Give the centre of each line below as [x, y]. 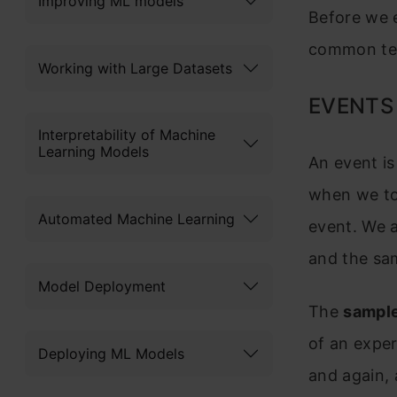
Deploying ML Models [111, 353]
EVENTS [351, 106]
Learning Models [93, 152]
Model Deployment [102, 286]
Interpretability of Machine [127, 135]
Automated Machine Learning [136, 218]
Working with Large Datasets [135, 68]
